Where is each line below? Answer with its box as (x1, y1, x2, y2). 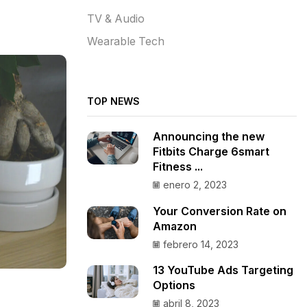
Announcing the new (153, 130, 265, 144)
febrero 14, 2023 (163, 238, 238, 250)
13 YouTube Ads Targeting (153, 264, 293, 278)
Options (153, 279, 195, 293)
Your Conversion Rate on (153, 204, 286, 218)
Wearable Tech (87, 34, 164, 48)
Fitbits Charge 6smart (153, 145, 269, 159)
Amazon (153, 219, 197, 233)
